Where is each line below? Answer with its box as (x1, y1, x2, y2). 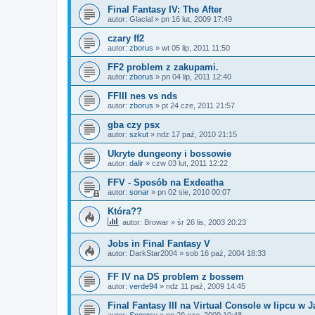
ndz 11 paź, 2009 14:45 (166, 281, 245, 290)
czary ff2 (108, 32, 144, 44)
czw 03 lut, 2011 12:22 (152, 158, 228, 167)
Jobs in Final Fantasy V (108, 238, 210, 250)
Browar (144, 217, 169, 226)
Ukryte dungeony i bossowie (108, 148, 231, 159)
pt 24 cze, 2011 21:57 (162, 101, 235, 110)
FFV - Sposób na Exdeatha (108, 176, 224, 188)
